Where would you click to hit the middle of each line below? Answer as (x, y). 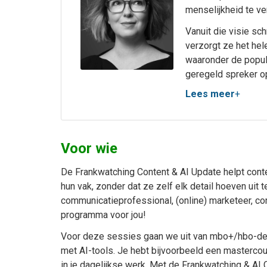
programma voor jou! (103, 215)
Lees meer (210, 94)
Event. (198, 89)
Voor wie (89, 149)
